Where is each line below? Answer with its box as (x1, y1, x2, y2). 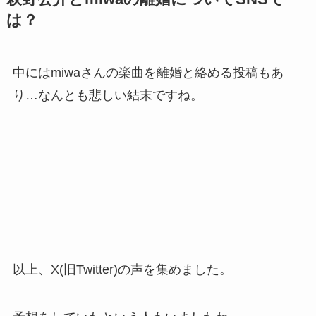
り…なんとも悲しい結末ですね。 (12, 88, 203, 103)
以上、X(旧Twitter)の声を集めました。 (12, 262, 232, 277)
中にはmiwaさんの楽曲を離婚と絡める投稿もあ (12, 66, 284, 80)
